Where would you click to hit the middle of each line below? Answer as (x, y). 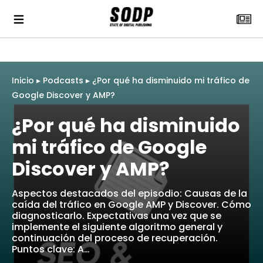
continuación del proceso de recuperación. (115, 238)
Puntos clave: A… (51, 249)
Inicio (23, 80)
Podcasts (63, 80)
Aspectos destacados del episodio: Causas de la (129, 193)
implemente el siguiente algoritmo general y (117, 227)
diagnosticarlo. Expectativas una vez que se (117, 216)
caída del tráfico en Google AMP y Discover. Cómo (131, 205)
